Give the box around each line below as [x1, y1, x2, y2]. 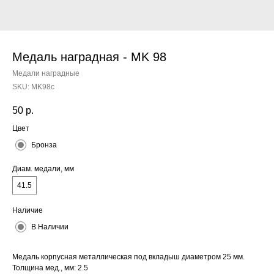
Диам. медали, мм [12, 165, 74, 174]
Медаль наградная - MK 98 [12, 50, 166, 64]
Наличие [12, 206, 43, 215]
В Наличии [31, 223, 68, 232]
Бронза [31, 141, 57, 150]
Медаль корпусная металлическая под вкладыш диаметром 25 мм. [12, 253, 245, 262]
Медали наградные [12, 69, 80, 78]
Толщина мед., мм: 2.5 [12, 264, 88, 273]
